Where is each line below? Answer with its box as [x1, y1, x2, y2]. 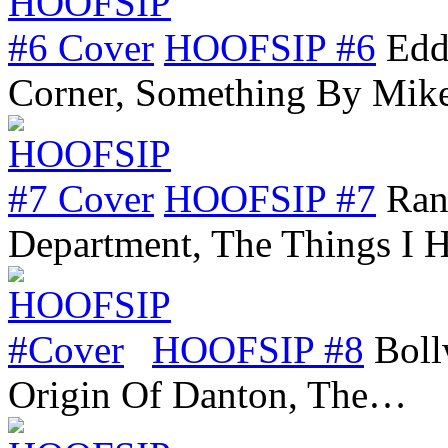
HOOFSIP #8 [152, 327, 364, 371]
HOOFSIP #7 [164, 176, 376, 220]
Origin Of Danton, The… [8, 372, 407, 416]
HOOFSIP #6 [164, 25, 376, 69]
